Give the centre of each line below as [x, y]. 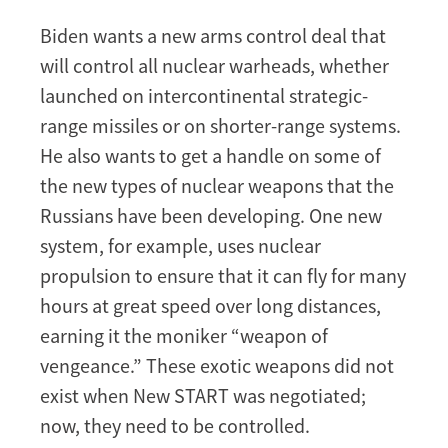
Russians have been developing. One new [211, 215]
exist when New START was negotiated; [203, 395]
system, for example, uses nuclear [180, 245]
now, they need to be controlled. [175, 425]
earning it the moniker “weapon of [184, 335]
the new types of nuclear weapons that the [217, 185]
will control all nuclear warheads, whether [214, 65]
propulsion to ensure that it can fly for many [223, 275]
